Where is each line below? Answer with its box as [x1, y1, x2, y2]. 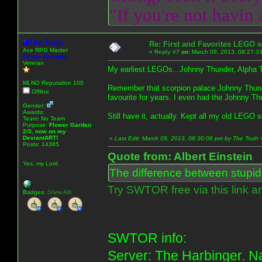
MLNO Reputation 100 [23, 79, 84, 86]
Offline [30, 88, 49, 95]
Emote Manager [23, 53, 67, 60]
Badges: [23, 188, 47, 195]
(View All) [47, 188, 71, 195]
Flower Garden [49, 121, 91, 128]
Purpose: [23, 121, 49, 128]
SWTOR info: [108, 230, 187, 246]
